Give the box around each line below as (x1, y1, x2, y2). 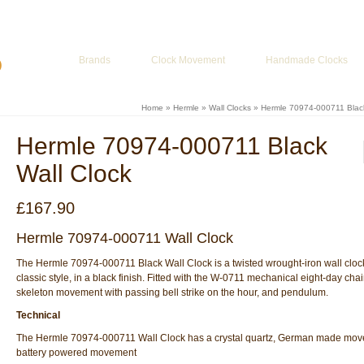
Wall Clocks (208, 103, 251, 112)
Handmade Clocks (266, 54, 348, 66)
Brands (79, 54, 110, 66)
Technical (15, 310, 60, 321)
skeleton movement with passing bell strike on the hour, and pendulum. (15, 287, 328, 298)
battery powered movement (15, 347, 136, 358)
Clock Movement (151, 54, 225, 66)
